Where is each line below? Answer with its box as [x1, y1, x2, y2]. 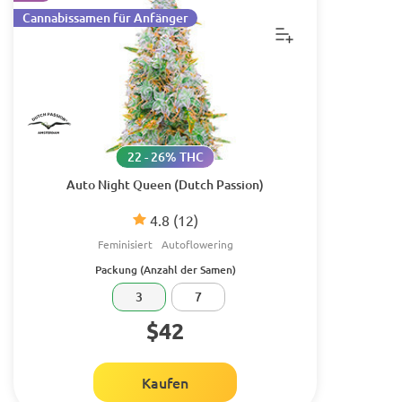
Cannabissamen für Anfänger [22, 9, 188, 26]
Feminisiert [97, 237, 153, 251]
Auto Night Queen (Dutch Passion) [66, 176, 264, 193]
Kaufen [142, 372, 188, 392]
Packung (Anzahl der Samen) [94, 262, 236, 277]
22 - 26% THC [127, 148, 204, 165]
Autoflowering [161, 237, 233, 251]
